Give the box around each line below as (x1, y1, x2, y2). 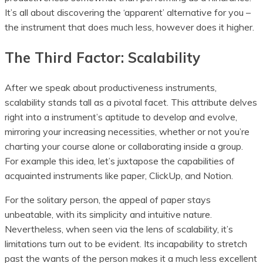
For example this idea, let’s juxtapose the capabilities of (5, 155, 235, 167)
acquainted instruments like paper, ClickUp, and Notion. (5, 170, 233, 182)
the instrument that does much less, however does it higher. (5, 21, 254, 33)
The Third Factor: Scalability (5, 49, 200, 67)
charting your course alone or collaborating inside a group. (5, 140, 243, 153)
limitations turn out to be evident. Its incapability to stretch (5, 238, 247, 250)
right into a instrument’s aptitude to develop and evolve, (5, 111, 237, 123)
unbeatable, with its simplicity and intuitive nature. (5, 208, 212, 221)
